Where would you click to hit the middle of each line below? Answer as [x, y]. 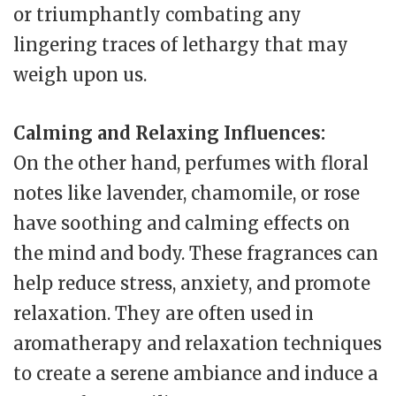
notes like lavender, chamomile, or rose [187, 194]
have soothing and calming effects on [182, 224]
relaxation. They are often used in [164, 314]
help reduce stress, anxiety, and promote [192, 284]
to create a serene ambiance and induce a [196, 374]
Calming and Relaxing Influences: [169, 133]
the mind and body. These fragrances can [196, 254]
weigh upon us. [80, 75]
